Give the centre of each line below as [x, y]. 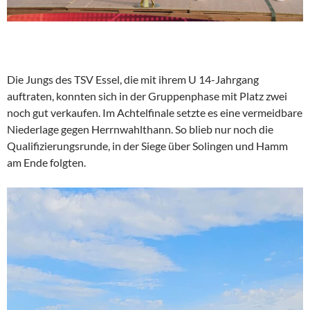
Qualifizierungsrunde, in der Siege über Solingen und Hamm [147, 146]
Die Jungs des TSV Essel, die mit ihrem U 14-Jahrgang [133, 80]
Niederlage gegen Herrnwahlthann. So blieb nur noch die [140, 129]
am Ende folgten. [46, 163]
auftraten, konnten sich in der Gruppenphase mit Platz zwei [147, 96]
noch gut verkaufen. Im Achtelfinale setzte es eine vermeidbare [155, 113]
